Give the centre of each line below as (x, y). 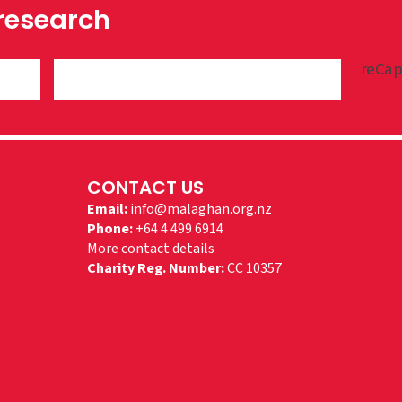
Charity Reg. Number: (155, 269)
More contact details (150, 249)
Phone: (109, 229)
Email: (107, 210)
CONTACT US (145, 188)
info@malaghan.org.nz (201, 210)
